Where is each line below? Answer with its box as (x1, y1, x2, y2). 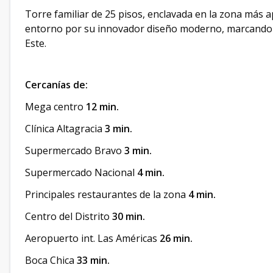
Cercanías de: (25, 78, 88, 91)
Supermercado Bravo (25, 144, 122, 157)
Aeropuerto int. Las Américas (25, 232, 160, 245)
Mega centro (25, 100, 86, 113)
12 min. (86, 100, 119, 113)
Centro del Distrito (25, 210, 112, 223)
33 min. (74, 253, 110, 267)
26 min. (160, 232, 193, 245)
